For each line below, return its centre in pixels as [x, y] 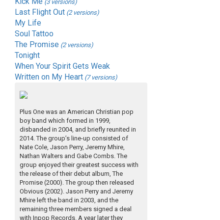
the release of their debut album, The [71, 174]
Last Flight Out [40, 12]
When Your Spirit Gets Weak [62, 66]
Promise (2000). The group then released [77, 183]
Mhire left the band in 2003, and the [69, 200]
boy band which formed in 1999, [65, 121]
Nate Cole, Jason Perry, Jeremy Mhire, [72, 147]
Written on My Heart [49, 77]
